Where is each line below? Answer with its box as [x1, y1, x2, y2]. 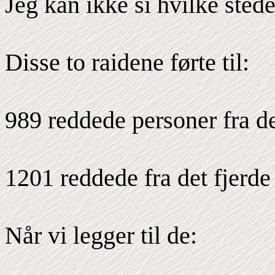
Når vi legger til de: [5, 222, 197, 249]
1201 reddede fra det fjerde [5, 164, 271, 192]
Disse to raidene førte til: [5, 48, 249, 76]
